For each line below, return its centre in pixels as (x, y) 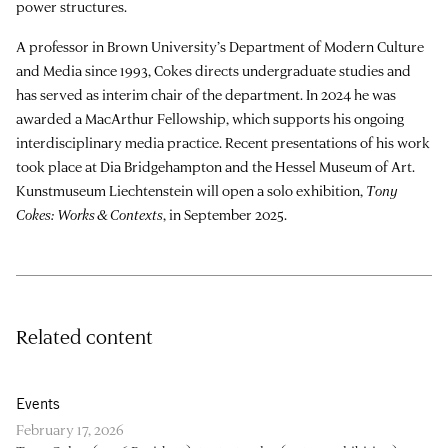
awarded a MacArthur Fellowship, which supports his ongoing (210, 118)
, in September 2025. (225, 214)
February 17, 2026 (70, 429)
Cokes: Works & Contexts (89, 214)
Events (38, 403)
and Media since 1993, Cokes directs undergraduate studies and (213, 70)
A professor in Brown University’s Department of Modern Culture (220, 46)
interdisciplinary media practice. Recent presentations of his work (223, 142)
